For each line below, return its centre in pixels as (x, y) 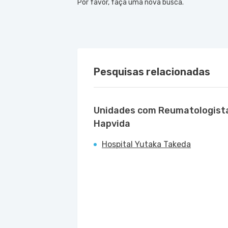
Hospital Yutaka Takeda (146, 144)
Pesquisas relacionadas (152, 72)
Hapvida (112, 124)
